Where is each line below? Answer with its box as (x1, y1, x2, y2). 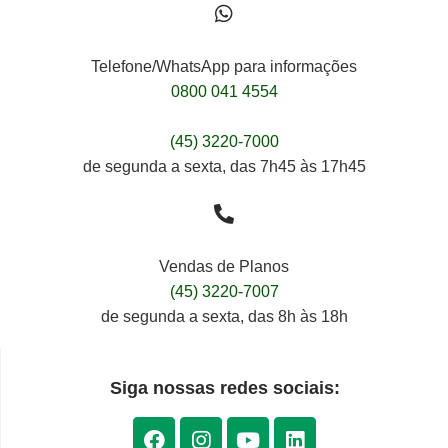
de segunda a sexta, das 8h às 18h (100, 308, 348, 326)
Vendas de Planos (159, 258, 289, 276)
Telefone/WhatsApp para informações (91, 58, 357, 76)
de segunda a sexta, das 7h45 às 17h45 (82, 158, 366, 176)
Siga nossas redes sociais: (109, 378, 340, 399)
